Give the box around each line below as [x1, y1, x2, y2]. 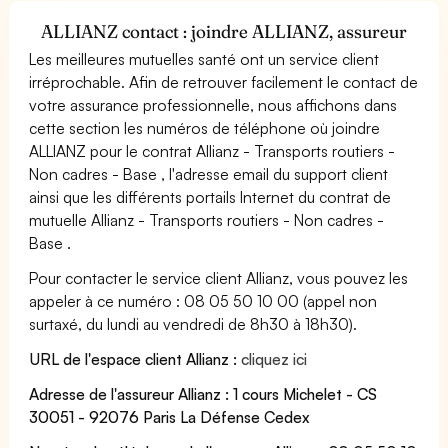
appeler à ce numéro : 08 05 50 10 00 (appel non [29, 290, 378, 311]
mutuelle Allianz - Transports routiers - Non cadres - [29, 209, 385, 230]
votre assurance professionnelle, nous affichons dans [29, 94, 398, 115]
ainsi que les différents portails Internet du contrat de [29, 186, 392, 207]
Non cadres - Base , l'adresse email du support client [29, 163, 389, 184]
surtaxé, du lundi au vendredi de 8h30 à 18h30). [29, 313, 358, 334]
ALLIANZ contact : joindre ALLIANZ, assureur [40, 19, 408, 43]
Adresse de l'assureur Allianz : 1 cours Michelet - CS [29, 383, 378, 404]
